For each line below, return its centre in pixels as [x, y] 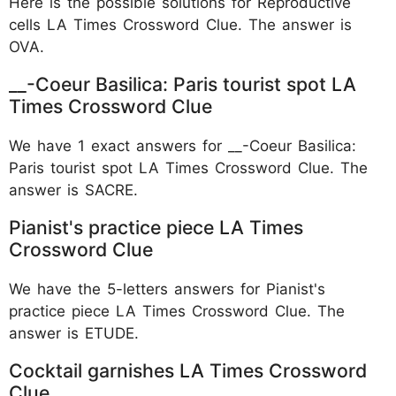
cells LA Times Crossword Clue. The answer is [180, 24]
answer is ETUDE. [74, 333]
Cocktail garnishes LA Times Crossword [188, 370]
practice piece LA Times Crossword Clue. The [177, 311]
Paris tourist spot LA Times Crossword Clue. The [188, 168]
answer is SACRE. [73, 190]
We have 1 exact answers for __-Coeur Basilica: [183, 145]
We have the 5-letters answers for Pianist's [167, 289]
